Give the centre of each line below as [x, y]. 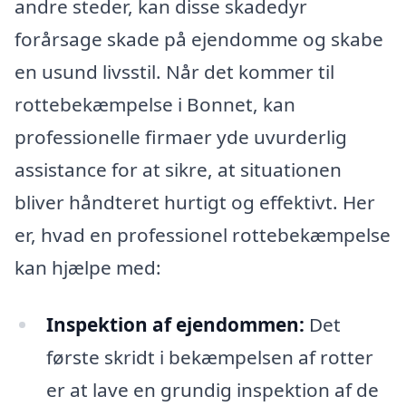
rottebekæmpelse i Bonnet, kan [155, 104]
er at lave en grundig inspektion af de [212, 390]
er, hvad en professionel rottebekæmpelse [203, 234]
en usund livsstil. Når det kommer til [174, 71]
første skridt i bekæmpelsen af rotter [209, 358]
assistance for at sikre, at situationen [178, 169]
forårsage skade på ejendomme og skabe [199, 39]
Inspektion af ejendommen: [175, 325]
